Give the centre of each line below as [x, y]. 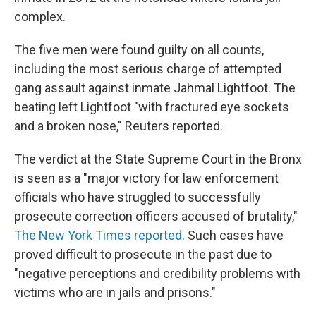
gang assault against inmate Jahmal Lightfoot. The [155, 88]
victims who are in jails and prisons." [115, 292]
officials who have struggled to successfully [138, 197]
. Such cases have [233, 235]
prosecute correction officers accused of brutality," [156, 216]
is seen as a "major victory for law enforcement [146, 178]
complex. [40, 17]
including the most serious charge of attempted [148, 69]
